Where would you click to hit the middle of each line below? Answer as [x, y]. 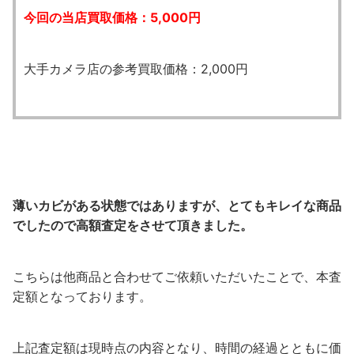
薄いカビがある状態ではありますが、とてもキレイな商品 [177, 205]
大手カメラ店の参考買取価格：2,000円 [136, 68]
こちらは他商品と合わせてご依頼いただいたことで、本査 [177, 276]
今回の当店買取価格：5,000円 [112, 17]
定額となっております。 [82, 296]
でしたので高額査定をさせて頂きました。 [133, 225]
